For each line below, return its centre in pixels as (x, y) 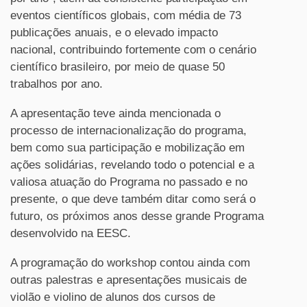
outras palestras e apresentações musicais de (128, 280)
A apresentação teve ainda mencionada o (115, 114)
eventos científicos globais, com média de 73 (126, 16)
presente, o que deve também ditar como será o (133, 199)
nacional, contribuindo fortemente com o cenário (133, 50)
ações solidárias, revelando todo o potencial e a (132, 165)
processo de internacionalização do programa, (128, 131)
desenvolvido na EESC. (71, 234)
